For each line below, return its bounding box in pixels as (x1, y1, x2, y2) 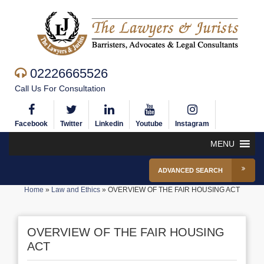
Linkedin (95, 120, 123, 128)
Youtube (136, 120, 163, 128)
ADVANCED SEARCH (158, 167, 223, 174)
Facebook (15, 120, 48, 128)
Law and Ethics (51, 186, 100, 194)
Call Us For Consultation (15, 84, 105, 93)
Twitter (60, 120, 82, 128)
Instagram (175, 120, 209, 128)
